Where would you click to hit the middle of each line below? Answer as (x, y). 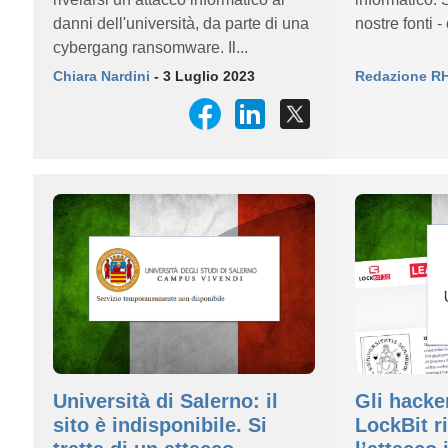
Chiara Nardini (101, 76)
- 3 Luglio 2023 (202, 76)
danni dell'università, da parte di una (181, 23)
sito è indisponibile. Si (160, 425)
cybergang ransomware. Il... (150, 47)
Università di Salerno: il (165, 401)
